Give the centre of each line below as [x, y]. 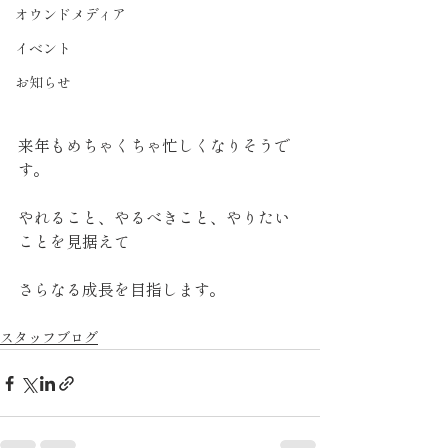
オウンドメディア [70, 15]
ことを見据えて [74, 242]
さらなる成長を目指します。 [121, 290]
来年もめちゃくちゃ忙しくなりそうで [154, 146]
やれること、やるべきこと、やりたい [154, 218]
